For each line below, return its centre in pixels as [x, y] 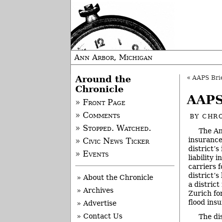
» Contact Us [100, 216]
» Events [92, 154]
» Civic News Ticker [112, 141]
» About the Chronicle [115, 178]
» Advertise [97, 203]
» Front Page [100, 103]
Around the [103, 79]
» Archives [95, 191]
